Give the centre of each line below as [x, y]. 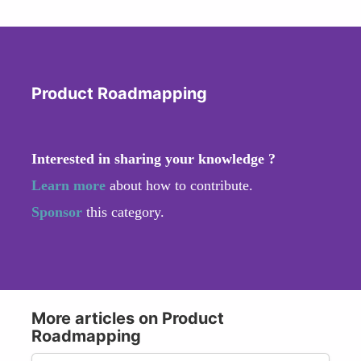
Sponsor [59, 212]
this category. [125, 212]
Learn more [68, 185]
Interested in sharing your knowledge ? [154, 158]
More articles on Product [128, 318]
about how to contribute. [179, 185]
